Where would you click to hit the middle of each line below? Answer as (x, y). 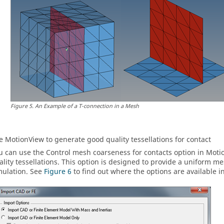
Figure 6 (58, 172)
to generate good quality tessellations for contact (127, 140)
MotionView (24, 140)
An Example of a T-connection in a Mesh (87, 106)
